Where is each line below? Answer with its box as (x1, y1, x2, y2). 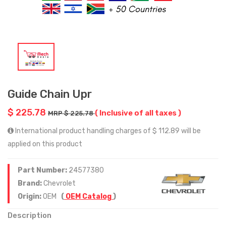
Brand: (18, 179, 43, 188)
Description (8, 210, 51, 220)
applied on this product (8, 139, 82, 148)
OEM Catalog (64, 192, 113, 201)
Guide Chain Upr (8, 87, 92, 101)
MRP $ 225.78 (48, 109, 95, 117)
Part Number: (18, 165, 69, 175)
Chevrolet (43, 179, 76, 188)
